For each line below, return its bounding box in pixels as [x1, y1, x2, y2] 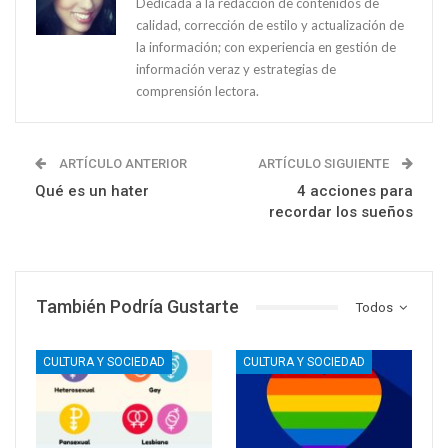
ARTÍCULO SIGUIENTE [258, 156, 392, 172]
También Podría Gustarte [36, 296, 239, 318]
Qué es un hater [35, 182, 149, 201]
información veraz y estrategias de [136, 61, 336, 78]
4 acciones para [297, 182, 413, 201]
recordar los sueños [269, 203, 413, 222]
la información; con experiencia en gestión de [136, 39, 396, 56]
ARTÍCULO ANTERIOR [56, 156, 187, 172]
